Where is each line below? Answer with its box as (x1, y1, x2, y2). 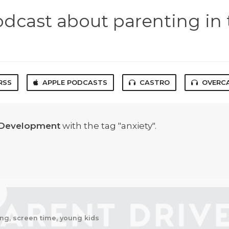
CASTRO (140, 78, 170, 86)
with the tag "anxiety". (60, 120, 156, 131)
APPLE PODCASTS (42, 78, 107, 86)
